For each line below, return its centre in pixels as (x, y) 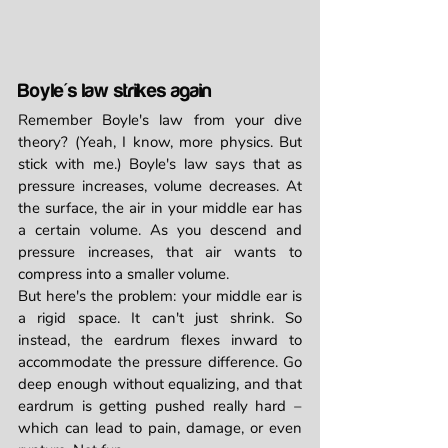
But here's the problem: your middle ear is (160, 296)
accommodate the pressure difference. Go (160, 362)
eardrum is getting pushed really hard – (160, 406)
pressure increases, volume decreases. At (160, 186)
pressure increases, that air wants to (160, 252)
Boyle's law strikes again (115, 91)
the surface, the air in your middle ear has (160, 208)
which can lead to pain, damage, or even (160, 428)
